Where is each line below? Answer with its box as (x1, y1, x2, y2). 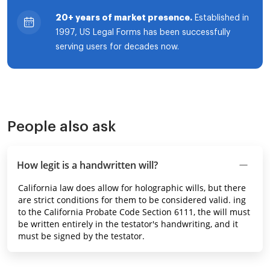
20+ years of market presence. (55, 13, 192, 22)
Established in (192, 14, 249, 22)
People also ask (7, 119, 116, 134)
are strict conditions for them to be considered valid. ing (18, 194, 246, 206)
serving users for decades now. (55, 43, 179, 51)
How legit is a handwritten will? (17, 159, 158, 172)
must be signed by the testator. (18, 230, 145, 242)
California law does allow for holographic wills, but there (18, 182, 246, 193)
